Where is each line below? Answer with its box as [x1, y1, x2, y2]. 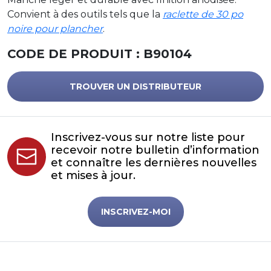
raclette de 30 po [163, 8, 243, 20]
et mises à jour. [51, 169, 135, 182]
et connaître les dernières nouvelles [51, 156, 256, 169]
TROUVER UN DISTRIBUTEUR [70, 80, 201, 92]
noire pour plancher [7, 23, 103, 34]
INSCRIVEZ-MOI [100, 206, 171, 217]
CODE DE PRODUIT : [7, 47, 143, 61]
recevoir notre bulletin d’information [51, 143, 260, 157]
